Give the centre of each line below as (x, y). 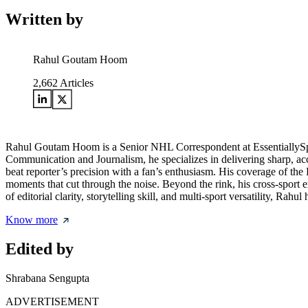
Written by (44, 20)
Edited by (40, 249)
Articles (76, 83)
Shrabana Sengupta (47, 278)
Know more (32, 220)
